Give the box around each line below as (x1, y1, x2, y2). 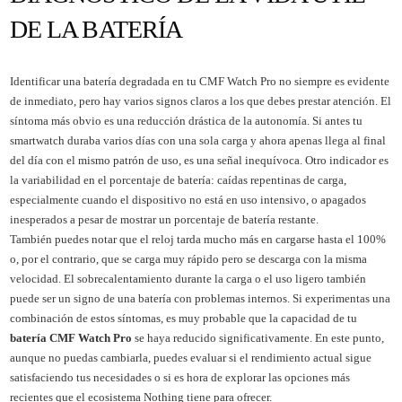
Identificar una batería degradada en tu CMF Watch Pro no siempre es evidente (9, 74, 389, 88)
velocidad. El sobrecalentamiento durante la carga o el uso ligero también (9, 271, 366, 285)
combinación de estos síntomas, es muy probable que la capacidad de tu (9, 310, 357, 325)
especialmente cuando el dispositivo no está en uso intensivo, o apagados (9, 192, 366, 206)
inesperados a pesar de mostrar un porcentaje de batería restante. (9, 212, 319, 226)
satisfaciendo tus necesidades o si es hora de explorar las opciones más (9, 370, 350, 384)
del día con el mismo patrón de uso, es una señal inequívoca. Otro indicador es (9, 153, 389, 167)
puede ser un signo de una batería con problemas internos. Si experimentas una (9, 291, 390, 305)
